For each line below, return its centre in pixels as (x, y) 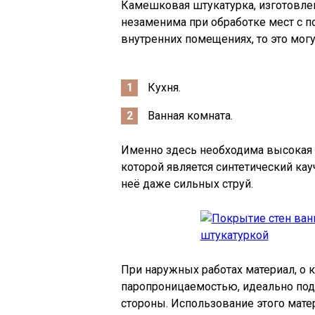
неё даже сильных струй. (187, 184)
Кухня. (164, 88)
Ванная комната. (190, 116)
